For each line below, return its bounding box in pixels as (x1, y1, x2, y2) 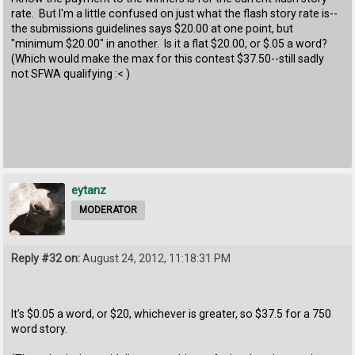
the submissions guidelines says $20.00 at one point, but (11, 21, 294, 35)
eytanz (71, 182, 107, 197)
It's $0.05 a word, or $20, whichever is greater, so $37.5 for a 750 (11, 307, 332, 320)
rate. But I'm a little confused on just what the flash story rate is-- (11, 6, 338, 20)
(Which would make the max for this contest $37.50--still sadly (11, 52, 325, 65)
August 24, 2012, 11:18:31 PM (80, 251, 231, 265)
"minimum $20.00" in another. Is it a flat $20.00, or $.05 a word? (11, 36, 330, 50)
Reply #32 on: (11, 251, 81, 265)
